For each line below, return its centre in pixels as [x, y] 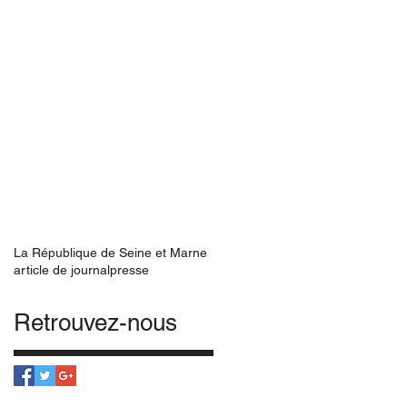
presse [129, 270]
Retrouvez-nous [95, 323]
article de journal [62, 270]
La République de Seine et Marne [110, 253]
